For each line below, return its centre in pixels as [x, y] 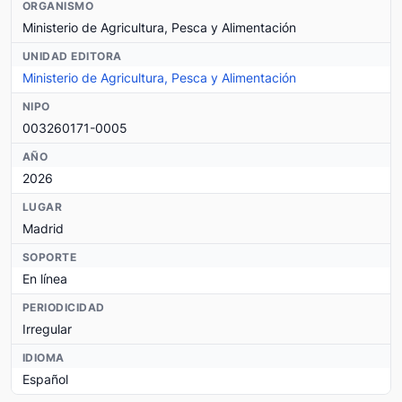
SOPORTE [50, 257]
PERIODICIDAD [64, 307]
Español [45, 379]
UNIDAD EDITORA [72, 56]
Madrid [43, 228]
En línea [45, 278]
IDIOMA [44, 357]
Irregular [47, 328]
